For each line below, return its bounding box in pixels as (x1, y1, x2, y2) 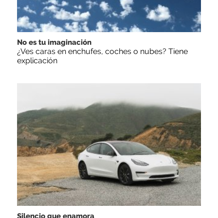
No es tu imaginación (17, 37, 91, 47)
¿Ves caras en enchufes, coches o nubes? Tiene (17, 46, 188, 56)
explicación (17, 55, 57, 65)
